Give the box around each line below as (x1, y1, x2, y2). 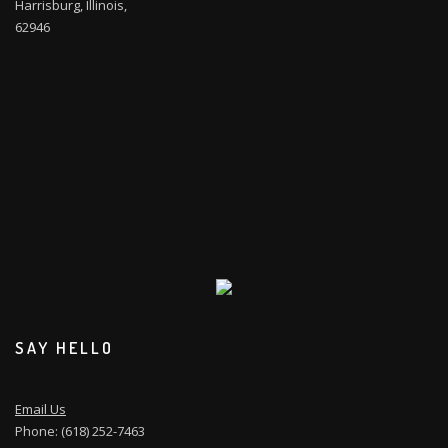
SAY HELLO (15, 336, 114, 358)
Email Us (15, 400, 66, 419)
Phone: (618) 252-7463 (15, 422, 145, 441)
